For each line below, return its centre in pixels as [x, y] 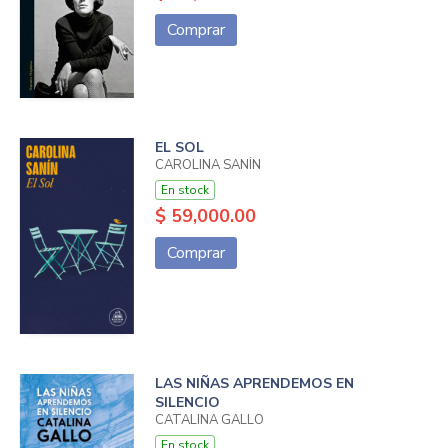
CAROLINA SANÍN [207, 165]
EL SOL [179, 148]
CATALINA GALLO [209, 419]
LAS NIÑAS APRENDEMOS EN [254, 383]
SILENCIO [187, 402]
